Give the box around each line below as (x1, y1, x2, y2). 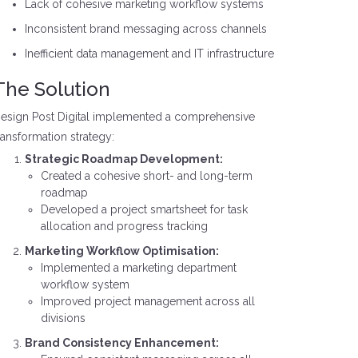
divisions (40, 312, 86, 324)
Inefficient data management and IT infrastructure (24, 47, 274, 60)
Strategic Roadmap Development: (24, 153, 223, 165)
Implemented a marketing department (40, 261, 237, 274)
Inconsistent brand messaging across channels (24, 22, 267, 35)
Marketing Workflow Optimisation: (24, 245, 219, 257)
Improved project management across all (40, 295, 255, 308)
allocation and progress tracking (40, 220, 208, 233)
